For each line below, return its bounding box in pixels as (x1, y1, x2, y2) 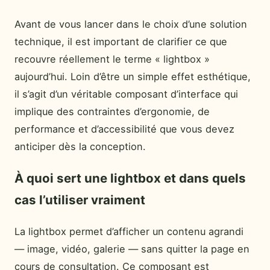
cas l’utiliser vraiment (14, 192, 145, 207)
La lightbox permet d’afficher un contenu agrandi (14, 225, 243, 237)
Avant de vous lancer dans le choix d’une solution (14, 17, 247, 30)
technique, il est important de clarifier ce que (14, 35, 227, 48)
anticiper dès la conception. (14, 140, 146, 152)
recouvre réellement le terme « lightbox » (14, 52, 210, 65)
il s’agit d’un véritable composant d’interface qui (14, 87, 238, 100)
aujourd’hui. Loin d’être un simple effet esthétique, (14, 70, 251, 83)
